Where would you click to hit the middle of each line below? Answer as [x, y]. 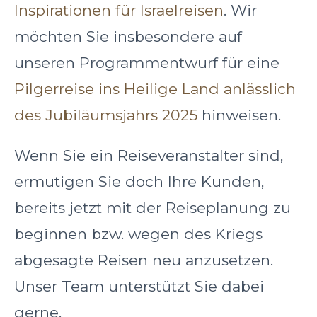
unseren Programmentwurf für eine [147, 62]
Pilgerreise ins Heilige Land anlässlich [155, 88]
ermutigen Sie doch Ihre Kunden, [139, 181]
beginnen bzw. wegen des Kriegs [138, 234]
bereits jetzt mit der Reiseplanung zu [152, 207]
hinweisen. [239, 115]
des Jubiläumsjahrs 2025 [106, 115]
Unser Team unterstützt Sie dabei [139, 286]
